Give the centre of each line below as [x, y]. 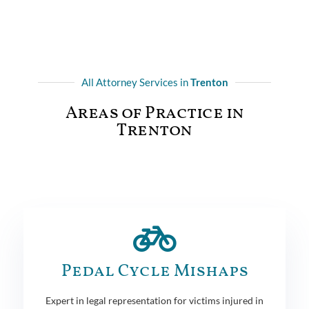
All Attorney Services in [136, 82]
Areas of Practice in [154, 113]
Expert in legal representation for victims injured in [154, 300]
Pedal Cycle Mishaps [154, 271]
